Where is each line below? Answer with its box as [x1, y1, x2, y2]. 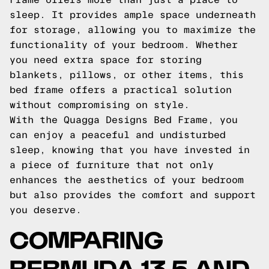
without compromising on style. [10, 100, 190, 110]
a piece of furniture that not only [10, 160, 214, 170]
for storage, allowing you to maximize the [10, 25, 256, 35]
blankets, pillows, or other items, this [10, 70, 244, 80]
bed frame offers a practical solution [10, 85, 232, 95]
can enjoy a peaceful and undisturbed [10, 130, 226, 140]
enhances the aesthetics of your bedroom [10, 175, 244, 185]
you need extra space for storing [10, 55, 202, 65]
